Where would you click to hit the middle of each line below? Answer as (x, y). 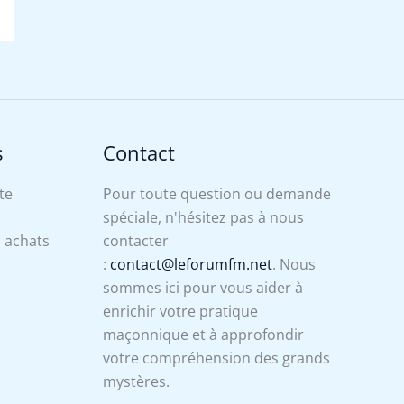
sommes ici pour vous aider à (202, 288)
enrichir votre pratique (180, 311)
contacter (135, 241)
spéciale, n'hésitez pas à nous (203, 217)
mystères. (136, 381)
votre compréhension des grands (216, 358)
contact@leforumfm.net (191, 264)
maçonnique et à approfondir (203, 335)
